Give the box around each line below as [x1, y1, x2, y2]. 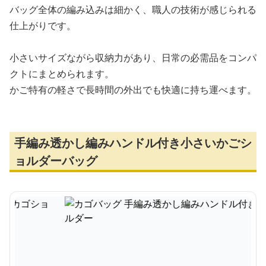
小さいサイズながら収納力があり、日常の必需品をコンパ [9, 51, 256, 64]
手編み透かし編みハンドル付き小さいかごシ [14, 135, 252, 151]
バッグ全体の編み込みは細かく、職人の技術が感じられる [9, 3, 256, 16]
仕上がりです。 [9, 19, 76, 32]
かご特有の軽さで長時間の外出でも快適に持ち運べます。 [9, 83, 256, 96]
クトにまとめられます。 [9, 67, 114, 80]
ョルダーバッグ [14, 153, 97, 169]
